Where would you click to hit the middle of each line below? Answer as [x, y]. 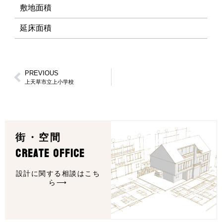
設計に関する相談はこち [58, 174]
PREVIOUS [42, 73]
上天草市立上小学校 [49, 82]
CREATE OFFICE [50, 153]
